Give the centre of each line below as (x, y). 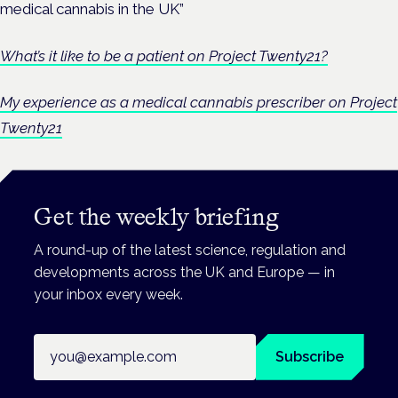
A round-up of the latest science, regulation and (190, 250)
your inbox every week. (109, 294)
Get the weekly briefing (157, 216)
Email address (80, 344)
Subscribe (310, 357)
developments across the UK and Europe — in (185, 272)
